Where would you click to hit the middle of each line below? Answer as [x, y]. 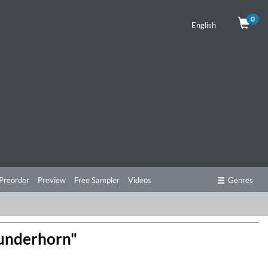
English [204, 25]
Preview [52, 180]
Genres [240, 180]
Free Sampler [97, 180]
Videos [140, 180]
